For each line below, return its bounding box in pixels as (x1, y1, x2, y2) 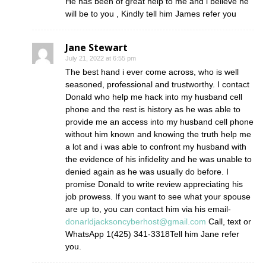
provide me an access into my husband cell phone (65, 117, 254, 127)
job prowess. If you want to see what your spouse (65, 192, 251, 202)
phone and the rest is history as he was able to (65, 104, 240, 115)
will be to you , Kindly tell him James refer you (65, 9, 236, 19)
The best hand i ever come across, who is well (65, 67, 239, 77)
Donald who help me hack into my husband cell (65, 92, 242, 102)
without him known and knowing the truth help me (65, 129, 251, 140)
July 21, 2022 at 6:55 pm (65, 55, 136, 62)
